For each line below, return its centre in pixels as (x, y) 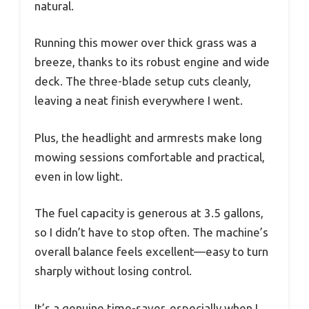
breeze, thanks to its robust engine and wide (152, 62)
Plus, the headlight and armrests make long (148, 137)
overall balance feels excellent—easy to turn (151, 252)
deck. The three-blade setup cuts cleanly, (143, 81)
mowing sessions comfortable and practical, (150, 157)
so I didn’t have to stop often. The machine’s (151, 232)
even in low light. (79, 176)
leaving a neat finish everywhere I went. (139, 101)
